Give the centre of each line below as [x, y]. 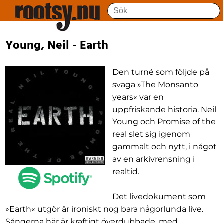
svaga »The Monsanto [155, 84]
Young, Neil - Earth [57, 46]
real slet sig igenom [151, 134]
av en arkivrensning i [154, 159]
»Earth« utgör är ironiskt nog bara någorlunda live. [104, 209]
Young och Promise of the [164, 122]
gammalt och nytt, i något [165, 147]
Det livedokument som [159, 196]
